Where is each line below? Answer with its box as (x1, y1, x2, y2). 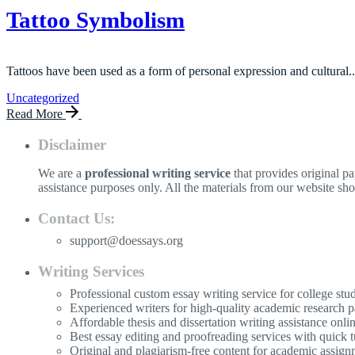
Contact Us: (38, 209, 115, 227)
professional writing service (85, 166, 231, 180)
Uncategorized (6, 90, 79, 105)
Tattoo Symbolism (6, 7, 185, 33)
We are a (38, 166, 85, 180)
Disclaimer (38, 136, 106, 153)
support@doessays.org (70, 233, 183, 247)
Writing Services (38, 263, 144, 281)
